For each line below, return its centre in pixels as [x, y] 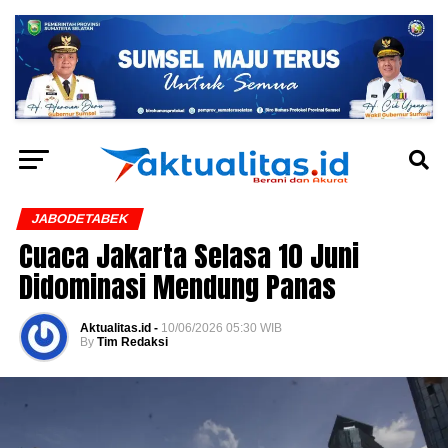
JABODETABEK [79, 218]
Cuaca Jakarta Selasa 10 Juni [188, 255]
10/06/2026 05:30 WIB [221, 327]
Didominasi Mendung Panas [177, 286]
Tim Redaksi [132, 341]
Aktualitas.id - [118, 327]
